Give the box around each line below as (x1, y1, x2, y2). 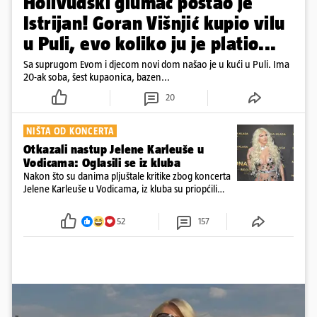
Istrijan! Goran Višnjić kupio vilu (23, 11, 285, 34)
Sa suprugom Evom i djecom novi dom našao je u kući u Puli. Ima (23, 57, 289, 70)
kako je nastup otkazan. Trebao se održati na (23, 195, 202, 207)
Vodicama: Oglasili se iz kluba (23, 155, 180, 170)
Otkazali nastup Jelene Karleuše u (23, 142, 204, 156)
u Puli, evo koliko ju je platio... (23, 32, 277, 54)
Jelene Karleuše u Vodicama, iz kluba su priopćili (23, 182, 217, 195)
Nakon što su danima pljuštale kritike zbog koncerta (23, 169, 231, 182)
